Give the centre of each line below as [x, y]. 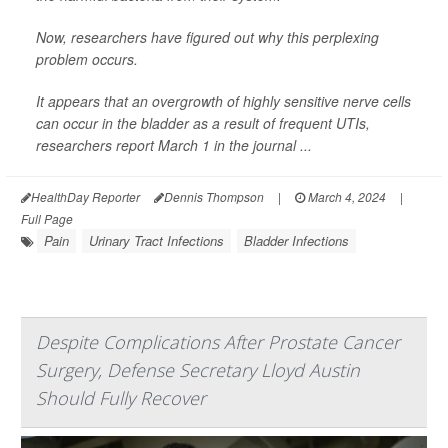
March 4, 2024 [345, 197]
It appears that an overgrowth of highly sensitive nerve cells [223, 101]
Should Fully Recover [121, 398]
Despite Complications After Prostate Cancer [218, 342]
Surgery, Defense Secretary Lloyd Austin [198, 370]
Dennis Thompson [214, 197]
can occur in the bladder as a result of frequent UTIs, [203, 123]
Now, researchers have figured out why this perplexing [207, 37]
